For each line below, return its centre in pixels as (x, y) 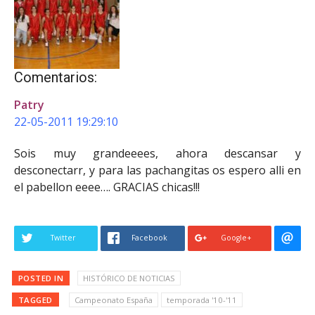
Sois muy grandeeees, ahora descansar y (157, 153)
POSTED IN (41, 278)
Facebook (150, 237)
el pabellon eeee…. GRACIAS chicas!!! (107, 187)
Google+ (237, 237)
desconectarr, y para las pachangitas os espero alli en (157, 170)
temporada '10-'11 (201, 300)
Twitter (63, 237)
